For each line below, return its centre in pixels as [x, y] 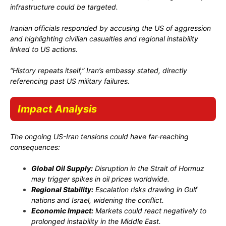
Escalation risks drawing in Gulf [145, 189]
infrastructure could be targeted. [64, 7]
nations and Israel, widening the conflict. [98, 200]
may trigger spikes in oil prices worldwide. [100, 179]
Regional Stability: [62, 189]
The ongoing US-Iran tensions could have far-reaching [99, 136]
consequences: [35, 147]
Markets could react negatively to [150, 210]
